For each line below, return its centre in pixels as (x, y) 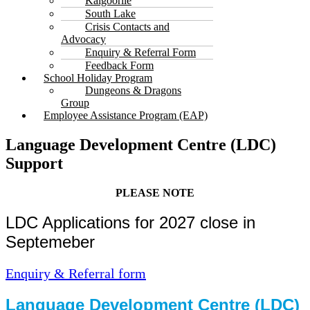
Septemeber (50, 242)
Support (34, 164)
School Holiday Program (98, 78)
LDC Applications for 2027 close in (130, 223)
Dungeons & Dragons (133, 91)
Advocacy (83, 39)
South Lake (110, 14)
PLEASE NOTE (155, 193)
